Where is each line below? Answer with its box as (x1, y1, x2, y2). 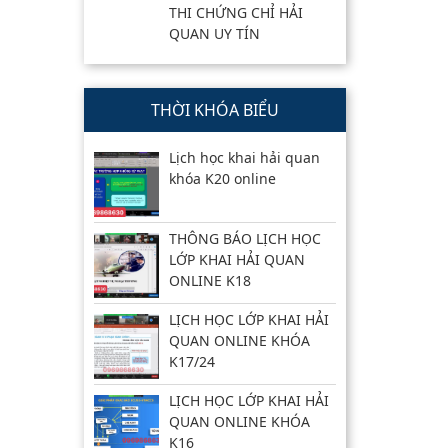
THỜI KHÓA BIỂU (150, 99, 279, 121)
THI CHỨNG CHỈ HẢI (168, 3, 303, 22)
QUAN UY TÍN (168, 24, 260, 43)
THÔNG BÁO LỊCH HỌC (168, 229, 321, 248)
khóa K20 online (168, 169, 276, 188)
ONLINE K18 (168, 271, 251, 290)
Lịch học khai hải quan (168, 148, 320, 167)
